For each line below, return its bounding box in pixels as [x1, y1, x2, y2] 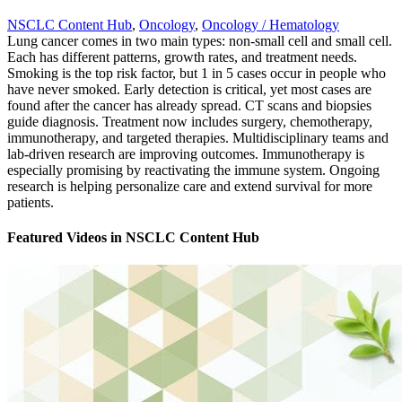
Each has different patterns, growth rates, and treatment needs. [7, 48, 357, 65]
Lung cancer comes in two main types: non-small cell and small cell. [7, 32, 392, 48]
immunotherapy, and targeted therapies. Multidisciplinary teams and [7, 129, 389, 145]
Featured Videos [7, 229, 110, 245]
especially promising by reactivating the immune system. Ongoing [7, 162, 380, 178]
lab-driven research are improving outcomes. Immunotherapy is [7, 145, 364, 162]
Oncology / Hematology [202, 16, 339, 32]
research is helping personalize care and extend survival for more [7, 178, 372, 194]
